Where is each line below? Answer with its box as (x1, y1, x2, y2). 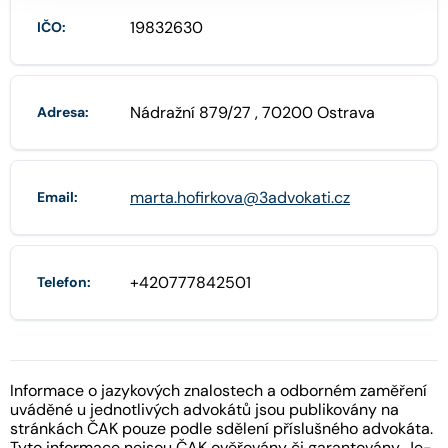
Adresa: (37, 103, 89, 122)
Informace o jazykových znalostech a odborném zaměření (10, 379, 427, 401)
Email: (37, 188, 78, 207)
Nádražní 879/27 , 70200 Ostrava (130, 101, 375, 123)
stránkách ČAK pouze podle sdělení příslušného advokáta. (10, 417, 433, 439)
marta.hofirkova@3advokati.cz (130, 186, 350, 208)
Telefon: (37, 273, 91, 292)
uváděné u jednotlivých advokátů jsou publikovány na (10, 398, 399, 420)
